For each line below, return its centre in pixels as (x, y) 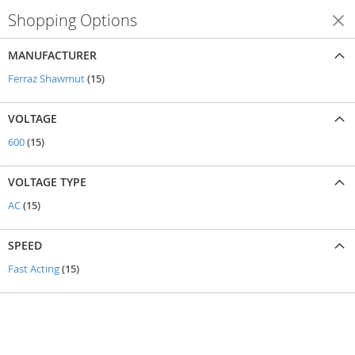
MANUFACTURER (52, 55)
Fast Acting (34, 269)
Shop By (311, 19)
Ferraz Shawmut (46, 78)
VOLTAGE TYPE (47, 182)
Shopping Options (73, 20)
